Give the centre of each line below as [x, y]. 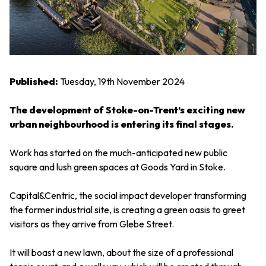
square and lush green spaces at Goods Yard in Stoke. [118, 167]
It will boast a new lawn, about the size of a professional [121, 253]
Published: [34, 82]
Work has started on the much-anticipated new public [118, 153]
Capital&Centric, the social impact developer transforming [128, 196]
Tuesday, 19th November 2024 [121, 82]
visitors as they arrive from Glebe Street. [92, 224]
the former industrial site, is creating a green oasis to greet [127, 210]
